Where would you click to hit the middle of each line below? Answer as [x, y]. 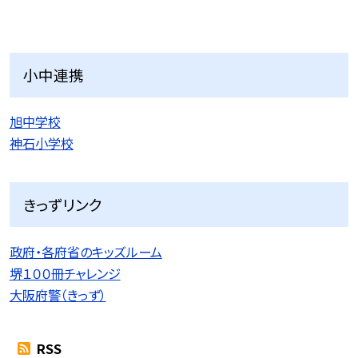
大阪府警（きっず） [58, 294]
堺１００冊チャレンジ [65, 273]
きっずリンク [63, 205]
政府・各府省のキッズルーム [86, 251]
